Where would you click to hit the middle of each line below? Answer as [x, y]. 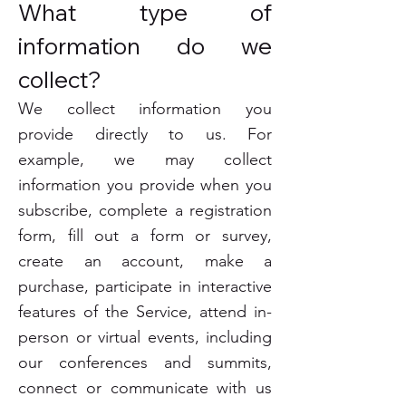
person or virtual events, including [145, 337]
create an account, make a [145, 261]
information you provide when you [145, 185]
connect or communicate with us [145, 388]
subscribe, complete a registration [145, 210]
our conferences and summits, [145, 362]
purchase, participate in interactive [145, 286]
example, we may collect [145, 159]
